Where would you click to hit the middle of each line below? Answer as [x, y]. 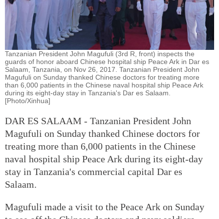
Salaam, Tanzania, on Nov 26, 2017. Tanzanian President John [102, 69]
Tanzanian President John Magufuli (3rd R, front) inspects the [100, 54]
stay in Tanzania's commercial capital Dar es [94, 171]
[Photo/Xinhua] [28, 100]
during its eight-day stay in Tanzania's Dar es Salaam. [88, 93]
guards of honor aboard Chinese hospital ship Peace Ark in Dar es [107, 61]
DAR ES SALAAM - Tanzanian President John [98, 120]
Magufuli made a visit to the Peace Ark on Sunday [105, 207]
